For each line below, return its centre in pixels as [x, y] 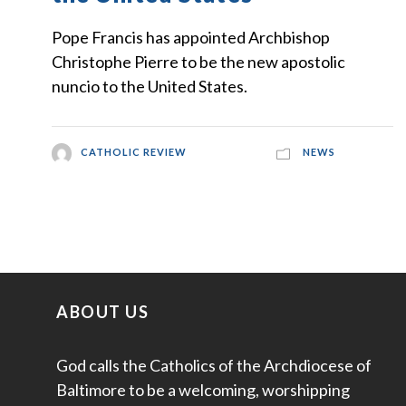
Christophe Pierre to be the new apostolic [198, 62]
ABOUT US [102, 311]
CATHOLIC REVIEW [134, 152]
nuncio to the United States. [150, 87]
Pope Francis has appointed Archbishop [191, 38]
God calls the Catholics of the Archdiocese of [214, 365]
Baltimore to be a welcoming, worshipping [203, 389]
